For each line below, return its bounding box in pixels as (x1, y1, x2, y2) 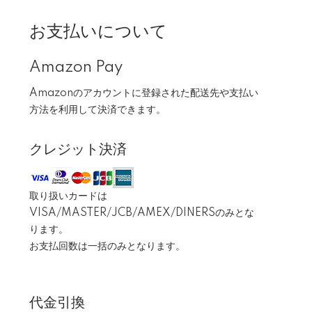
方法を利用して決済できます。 (29, 104, 166, 116)
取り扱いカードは (29, 191, 107, 202)
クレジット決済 (29, 142, 127, 157)
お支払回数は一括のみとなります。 (29, 241, 185, 252)
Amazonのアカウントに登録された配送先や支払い (29, 88, 258, 99)
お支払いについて (29, 22, 167, 41)
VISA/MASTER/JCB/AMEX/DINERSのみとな (29, 208, 254, 219)
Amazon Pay (29, 60, 123, 75)
